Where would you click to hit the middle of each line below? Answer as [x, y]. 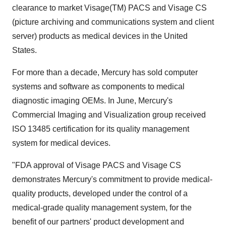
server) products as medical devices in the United [100, 36]
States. [24, 50]
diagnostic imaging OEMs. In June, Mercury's [92, 101]
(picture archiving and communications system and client [113, 22]
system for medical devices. [61, 143]
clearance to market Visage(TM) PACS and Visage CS [109, 8]
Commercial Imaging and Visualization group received [109, 115]
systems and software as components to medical [98, 87]
